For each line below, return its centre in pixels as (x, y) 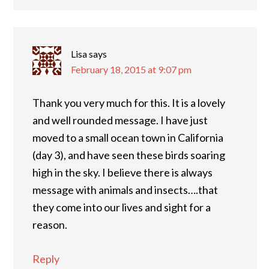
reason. (50, 225)
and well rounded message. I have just (120, 120)
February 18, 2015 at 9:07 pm (131, 69)
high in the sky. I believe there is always (122, 172)
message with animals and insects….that (125, 190)
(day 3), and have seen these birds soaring (129, 155)
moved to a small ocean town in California (128, 138)
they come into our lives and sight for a (122, 207)
